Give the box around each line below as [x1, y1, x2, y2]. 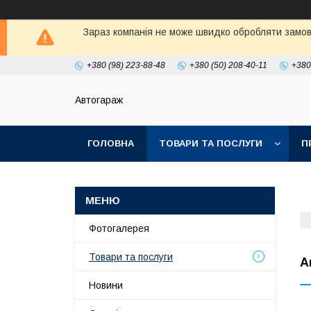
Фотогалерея [89, 223, 149, 234]
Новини [89, 280, 123, 291]
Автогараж [75, 94, 123, 106]
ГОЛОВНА [87, 138, 134, 149]
